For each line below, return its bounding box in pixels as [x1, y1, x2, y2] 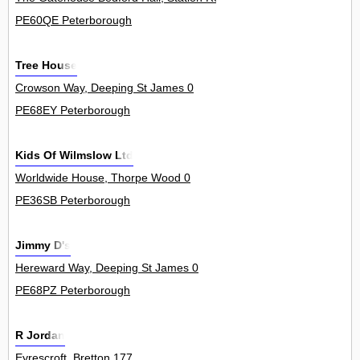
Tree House [15, 59, 77, 72]
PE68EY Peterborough [15, 104, 130, 117]
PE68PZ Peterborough [15, 284, 130, 297]
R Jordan [15, 329, 65, 342]
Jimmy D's [15, 239, 71, 252]
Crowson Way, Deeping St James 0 [15, 81, 194, 95]
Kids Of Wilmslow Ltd [15, 149, 133, 162]
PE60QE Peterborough [15, 14, 132, 27]
